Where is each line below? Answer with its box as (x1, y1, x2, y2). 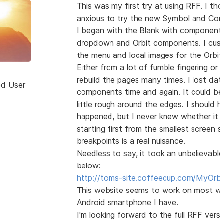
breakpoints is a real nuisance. (76, 136, 185, 146)
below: (76, 160, 101, 170)
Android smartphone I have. (76, 197, 178, 207)
